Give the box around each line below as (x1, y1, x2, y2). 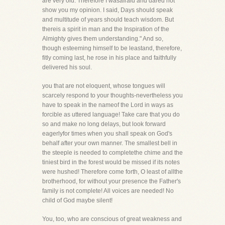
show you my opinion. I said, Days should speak (42, 7, 173, 14)
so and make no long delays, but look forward (42, 121, 166, 128)
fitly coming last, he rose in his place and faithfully (42, 54, 176, 61)
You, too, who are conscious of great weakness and (42, 215, 182, 222)
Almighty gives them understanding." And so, (42, 35, 163, 42)
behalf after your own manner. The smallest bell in (42, 140, 177, 147)
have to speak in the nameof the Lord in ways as (42, 101, 173, 108)
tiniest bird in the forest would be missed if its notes (42, 159, 180, 166)
